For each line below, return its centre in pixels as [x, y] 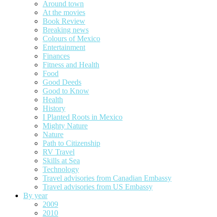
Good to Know [66, 91]
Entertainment [64, 47]
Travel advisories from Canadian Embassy [107, 178]
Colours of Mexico [71, 38]
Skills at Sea [61, 160]
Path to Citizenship [71, 143]
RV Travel [59, 152]
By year [35, 195]
